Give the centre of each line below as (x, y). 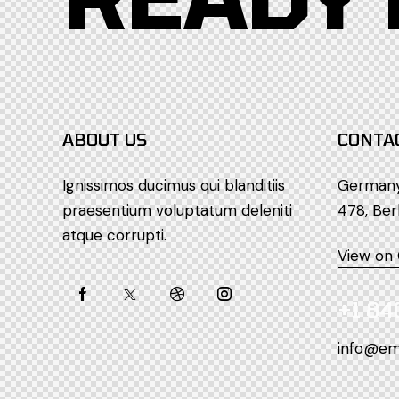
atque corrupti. (114, 235)
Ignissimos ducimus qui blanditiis (174, 185)
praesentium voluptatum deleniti (177, 210)
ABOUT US (105, 139)
